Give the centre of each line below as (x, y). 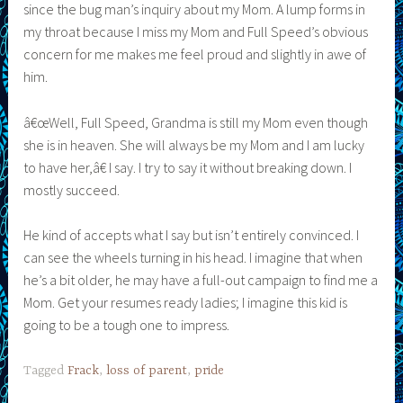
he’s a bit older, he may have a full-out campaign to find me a (201, 280)
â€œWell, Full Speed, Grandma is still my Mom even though (196, 122)
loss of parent (147, 370)
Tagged (46, 370)
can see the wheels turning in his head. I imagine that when (193, 258)
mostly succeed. (72, 189)
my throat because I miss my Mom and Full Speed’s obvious (196, 32)
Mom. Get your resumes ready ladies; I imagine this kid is (186, 303)
